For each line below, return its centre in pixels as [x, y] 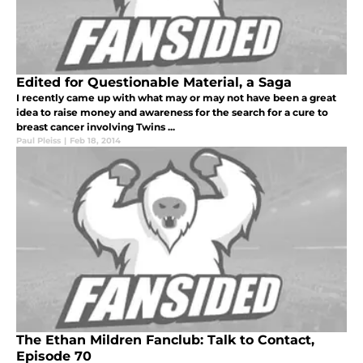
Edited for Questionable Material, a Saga [154, 83]
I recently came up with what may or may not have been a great [176, 98]
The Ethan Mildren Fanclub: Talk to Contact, [165, 340]
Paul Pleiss [38, 141]
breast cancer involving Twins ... [96, 127]
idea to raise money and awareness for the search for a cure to [172, 113]
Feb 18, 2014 [95, 141]
